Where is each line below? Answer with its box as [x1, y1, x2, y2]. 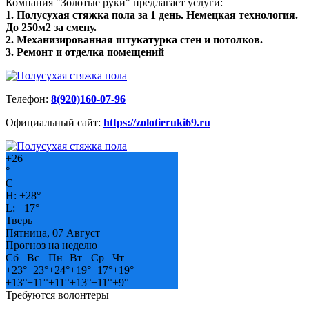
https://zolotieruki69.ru [103, 116, 210, 128]
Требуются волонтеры [6, 288, 109, 301]
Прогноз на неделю [6, 239, 97, 251]
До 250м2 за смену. [6, 21, 97, 33]
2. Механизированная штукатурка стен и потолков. [6, 33, 263, 46]
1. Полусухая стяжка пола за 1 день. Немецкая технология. [6, 8, 298, 21]
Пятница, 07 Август [6, 226, 100, 239]
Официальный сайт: [6, 116, 103, 128]
